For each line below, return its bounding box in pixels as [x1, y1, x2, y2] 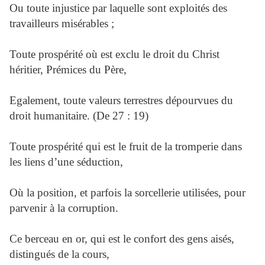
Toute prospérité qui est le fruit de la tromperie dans [9, 140, 242, 153]
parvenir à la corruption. [9, 202, 118, 214]
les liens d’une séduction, [9, 156, 123, 168]
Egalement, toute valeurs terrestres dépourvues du [9, 94, 233, 106]
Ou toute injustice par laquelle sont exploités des [9, 2, 227, 14]
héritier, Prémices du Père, [9, 63, 127, 76]
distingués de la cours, [9, 248, 109, 260]
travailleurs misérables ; [9, 17, 114, 30]
